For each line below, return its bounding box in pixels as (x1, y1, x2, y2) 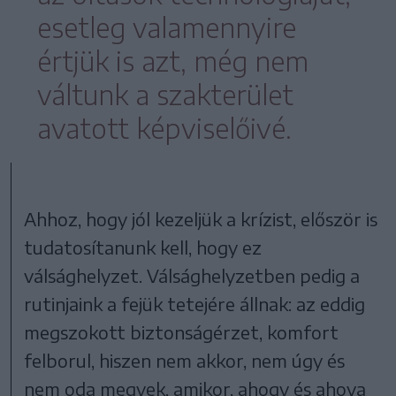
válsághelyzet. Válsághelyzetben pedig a (24, 263, 361, 286)
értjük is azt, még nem (37, 43, 308, 78)
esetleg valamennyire (37, 10, 296, 44)
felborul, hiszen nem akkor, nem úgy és (24, 348, 346, 371)
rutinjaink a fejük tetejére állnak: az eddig (24, 292, 366, 315)
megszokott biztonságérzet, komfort (24, 320, 339, 343)
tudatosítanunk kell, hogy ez (24, 235, 263, 258)
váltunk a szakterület (37, 77, 293, 111)
